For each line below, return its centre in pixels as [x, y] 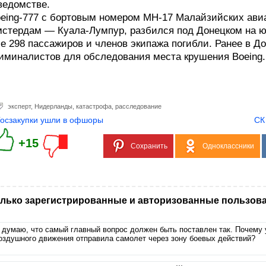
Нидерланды [53, 106]
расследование [138, 106]
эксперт [19, 106]
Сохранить [149, 146]
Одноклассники [228, 146]
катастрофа [94, 106]
